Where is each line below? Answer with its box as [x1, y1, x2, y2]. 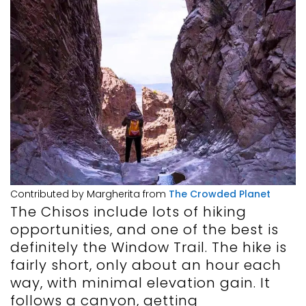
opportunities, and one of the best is [10, 220, 279, 240]
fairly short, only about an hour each [10, 255, 281, 275]
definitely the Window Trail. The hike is [10, 238, 287, 258]
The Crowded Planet [169, 187, 270, 201]
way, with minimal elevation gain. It [10, 273, 270, 293]
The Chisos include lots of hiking [10, 202, 247, 222]
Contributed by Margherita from [10, 187, 169, 201]
